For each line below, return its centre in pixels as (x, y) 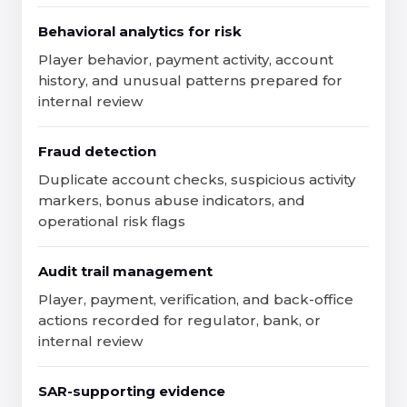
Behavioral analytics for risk (140, 31)
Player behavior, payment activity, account (186, 60)
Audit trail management (125, 271)
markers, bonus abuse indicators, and (172, 200)
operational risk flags (112, 221)
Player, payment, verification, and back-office (196, 299)
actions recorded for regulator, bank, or (179, 320)
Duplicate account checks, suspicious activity (197, 179)
